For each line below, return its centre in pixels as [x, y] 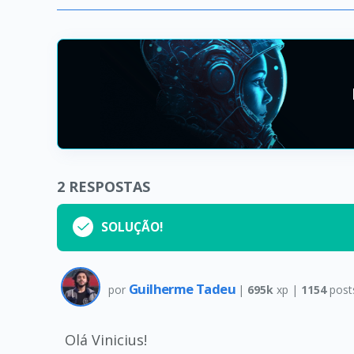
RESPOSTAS [109, 186]
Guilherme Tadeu [184, 288]
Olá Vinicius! [106, 340]
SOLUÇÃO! [132, 227]
